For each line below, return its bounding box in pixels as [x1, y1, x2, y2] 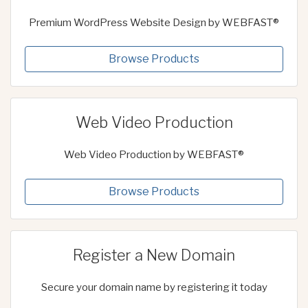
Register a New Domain [73, 245, 235, 264]
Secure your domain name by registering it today [41, 280, 267, 294]
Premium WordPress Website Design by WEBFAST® [29, 16, 279, 29]
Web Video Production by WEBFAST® [64, 148, 244, 162]
